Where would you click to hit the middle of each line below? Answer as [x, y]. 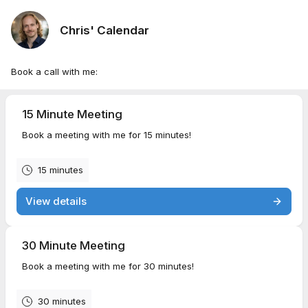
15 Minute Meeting [72, 114]
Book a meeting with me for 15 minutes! [107, 135]
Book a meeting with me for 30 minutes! [108, 266]
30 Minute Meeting [74, 245]
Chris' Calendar [104, 30]
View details [56, 201]
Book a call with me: [54, 71]
